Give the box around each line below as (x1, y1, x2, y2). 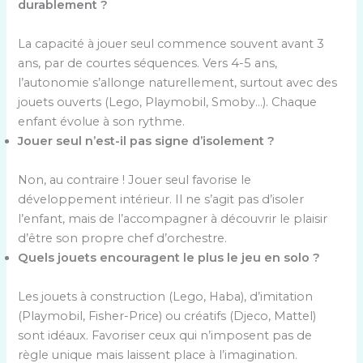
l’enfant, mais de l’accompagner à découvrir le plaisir (18, 211, 328, 226)
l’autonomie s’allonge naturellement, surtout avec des (18, 75, 338, 90)
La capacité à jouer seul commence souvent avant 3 (18, 36, 325, 51)
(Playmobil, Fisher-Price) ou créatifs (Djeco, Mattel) (18, 308, 317, 323)
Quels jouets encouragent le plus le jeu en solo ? (18, 250, 321, 265)
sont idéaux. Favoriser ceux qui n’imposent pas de (18, 327, 313, 343)
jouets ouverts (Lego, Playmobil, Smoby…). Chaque (18, 94, 318, 109)
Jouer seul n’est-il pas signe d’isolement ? (18, 133, 275, 148)
